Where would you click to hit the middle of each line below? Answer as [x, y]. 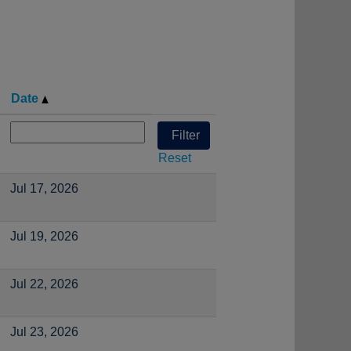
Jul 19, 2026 [44, 236]
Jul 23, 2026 [44, 332]
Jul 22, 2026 [44, 284]
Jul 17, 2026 [44, 188]
